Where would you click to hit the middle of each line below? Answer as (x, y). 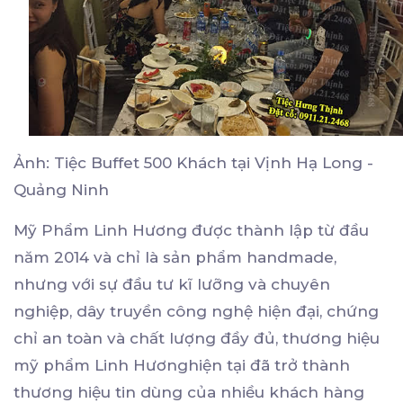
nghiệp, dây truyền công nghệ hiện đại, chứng (196, 311)
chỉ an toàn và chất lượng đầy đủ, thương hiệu (197, 338)
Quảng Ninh (61, 189)
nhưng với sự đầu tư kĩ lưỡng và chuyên (172, 284)
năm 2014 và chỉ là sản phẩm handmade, (175, 257)
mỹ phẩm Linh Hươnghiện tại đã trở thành (182, 365)
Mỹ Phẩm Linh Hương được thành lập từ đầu (191, 230)
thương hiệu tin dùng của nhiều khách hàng (189, 392)
